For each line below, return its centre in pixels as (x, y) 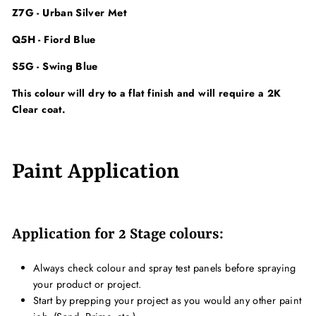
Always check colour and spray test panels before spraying (165, 268)
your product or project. (87, 285)
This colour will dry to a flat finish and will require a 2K (147, 93)
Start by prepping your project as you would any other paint (168, 301)
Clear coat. (39, 110)
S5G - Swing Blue (55, 67)
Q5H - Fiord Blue (54, 40)
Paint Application (96, 172)
